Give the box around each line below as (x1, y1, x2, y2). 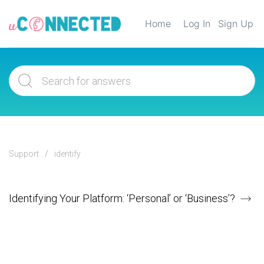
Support (9, 149, 39, 159)
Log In (183, 18, 210, 29)
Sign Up (218, 18, 253, 29)
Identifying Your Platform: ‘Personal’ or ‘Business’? (9, 192, 235, 204)
